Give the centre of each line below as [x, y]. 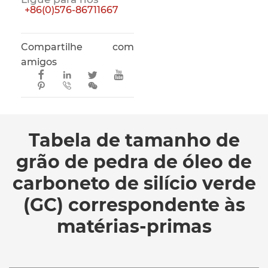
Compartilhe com [77, 47]
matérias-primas [134, 226]
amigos [39, 62]
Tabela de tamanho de [134, 140]
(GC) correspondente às [134, 205]
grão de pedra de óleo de [134, 162]
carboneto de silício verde [134, 183]
